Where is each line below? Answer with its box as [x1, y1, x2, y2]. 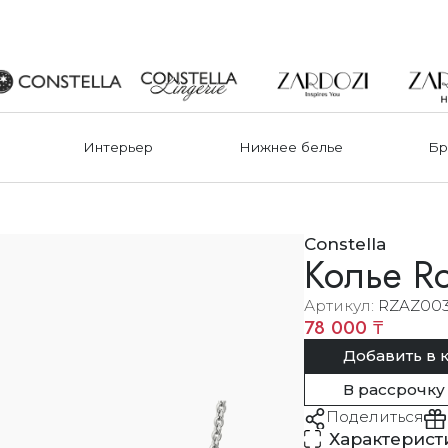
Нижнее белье [238, 139, 343, 156]
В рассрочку [342, 379, 445, 399]
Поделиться [325, 406, 424, 426]
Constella [303, 233, 386, 254]
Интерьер [83, 139, 154, 156]
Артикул [303, 295, 371, 315]
